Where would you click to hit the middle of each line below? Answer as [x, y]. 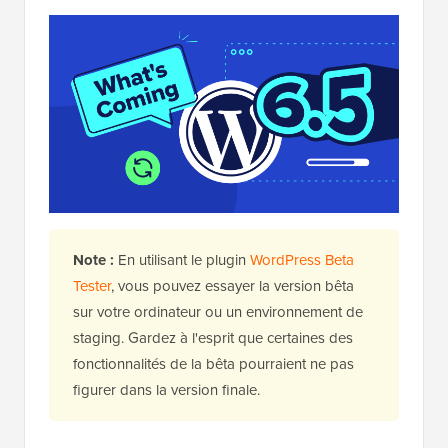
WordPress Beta [302, 260]
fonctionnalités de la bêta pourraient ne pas [213, 364]
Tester [92, 286]
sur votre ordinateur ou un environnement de [218, 312]
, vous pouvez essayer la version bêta [232, 286]
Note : [93, 260]
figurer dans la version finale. [166, 390]
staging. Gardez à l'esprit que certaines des [213, 338]
